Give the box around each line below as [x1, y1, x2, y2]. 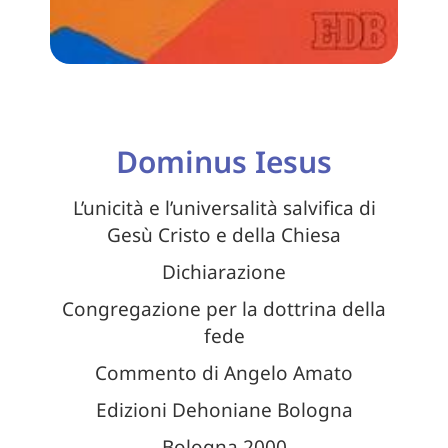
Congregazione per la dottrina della [62, 296, 386, 323]
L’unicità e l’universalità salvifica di [72, 195, 376, 222]
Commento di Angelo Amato [95, 360, 353, 387]
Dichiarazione [162, 259, 286, 286]
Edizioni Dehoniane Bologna [95, 397, 353, 424]
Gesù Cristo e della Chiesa [107, 222, 341, 249]
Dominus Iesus [116, 141, 332, 183]
